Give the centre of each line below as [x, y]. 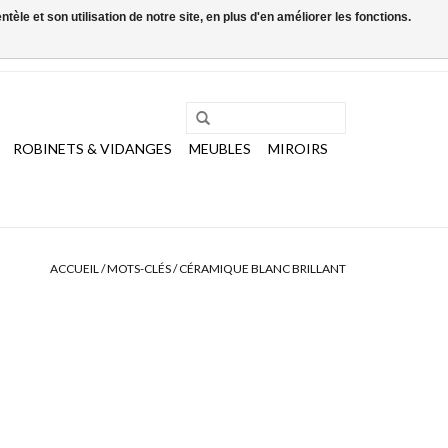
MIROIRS [298, 148]
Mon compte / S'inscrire [281, 52]
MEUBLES [220, 148]
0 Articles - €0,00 [128, 52]
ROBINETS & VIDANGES [92, 148]
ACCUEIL [74, 268]
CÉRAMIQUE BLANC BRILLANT [262, 268]
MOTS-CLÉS [139, 268]
